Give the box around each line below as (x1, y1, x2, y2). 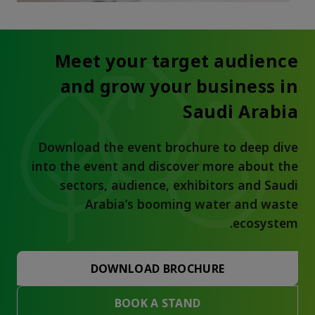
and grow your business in (60, 69, 298, 106)
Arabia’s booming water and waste (85, 192, 298, 219)
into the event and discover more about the (32, 154, 298, 181)
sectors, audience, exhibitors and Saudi (60, 173, 298, 200)
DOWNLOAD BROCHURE (90, 257, 225, 282)
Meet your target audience (54, 44, 298, 81)
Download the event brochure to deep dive (38, 135, 298, 162)
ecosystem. (233, 211, 298, 238)
